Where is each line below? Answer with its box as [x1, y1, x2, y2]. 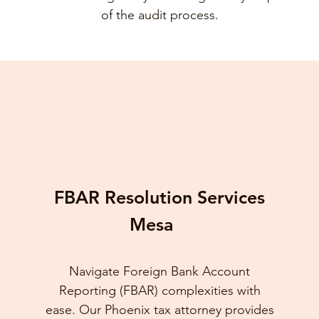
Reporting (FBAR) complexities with [58, 283, 261, 298]
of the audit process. [100, 7, 219, 23]
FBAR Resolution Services [54, 187, 266, 208]
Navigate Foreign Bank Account [69, 263, 251, 279]
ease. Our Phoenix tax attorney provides [45, 302, 274, 318]
